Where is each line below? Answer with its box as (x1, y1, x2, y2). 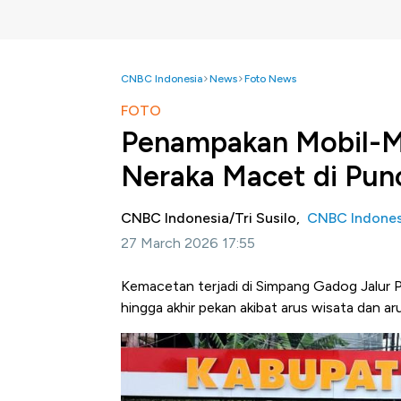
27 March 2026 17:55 (121, 235, 255, 252)
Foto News (244, 73, 296, 85)
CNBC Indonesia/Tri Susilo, (121, 209, 307, 226)
